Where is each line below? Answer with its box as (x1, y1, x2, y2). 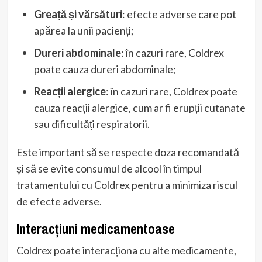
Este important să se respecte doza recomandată (16, 146, 239, 159)
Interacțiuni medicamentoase (16, 219, 175, 239)
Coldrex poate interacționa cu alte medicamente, (16, 244, 236, 257)
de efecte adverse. (16, 195, 102, 208)
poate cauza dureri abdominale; (33, 63, 176, 76)
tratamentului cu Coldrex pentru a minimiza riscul (16, 178, 237, 192)
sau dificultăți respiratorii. (33, 118, 150, 131)
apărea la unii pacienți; (33, 24, 134, 37)
